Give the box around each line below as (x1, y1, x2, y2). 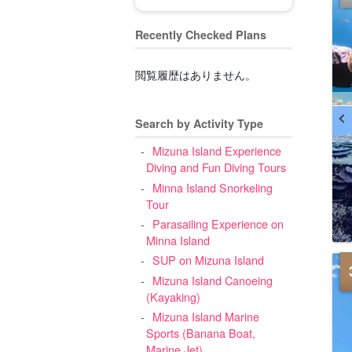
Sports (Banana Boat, (146, 324, 256, 341)
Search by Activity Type (135, 115, 263, 132)
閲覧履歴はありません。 (135, 66, 256, 82)
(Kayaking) (146, 288, 201, 305)
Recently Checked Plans (135, 27, 266, 42)
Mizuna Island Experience (152, 142, 281, 159)
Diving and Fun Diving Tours (146, 159, 287, 176)
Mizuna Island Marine (152, 307, 259, 324)
